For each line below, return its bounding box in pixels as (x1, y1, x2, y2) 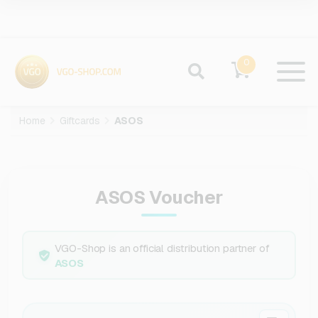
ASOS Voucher (95, 185, 223, 210)
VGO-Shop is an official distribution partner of (54, 241, 270, 255)
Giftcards (60, 114, 100, 128)
